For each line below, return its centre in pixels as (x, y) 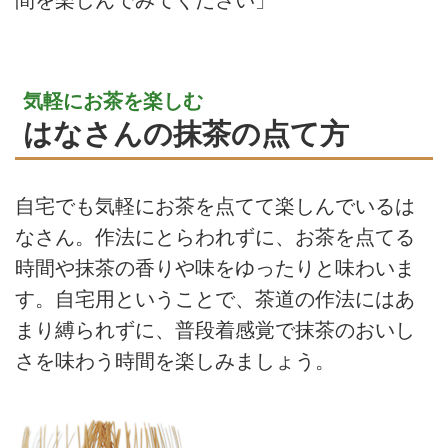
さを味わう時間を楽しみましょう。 (175, 361)
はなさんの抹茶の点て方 (186, 133)
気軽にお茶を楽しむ (113, 100)
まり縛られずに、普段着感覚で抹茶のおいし (215, 330)
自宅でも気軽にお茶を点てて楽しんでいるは (215, 206)
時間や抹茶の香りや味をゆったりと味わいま (215, 268)
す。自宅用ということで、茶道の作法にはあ (215, 299)
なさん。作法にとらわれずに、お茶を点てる (215, 237)
